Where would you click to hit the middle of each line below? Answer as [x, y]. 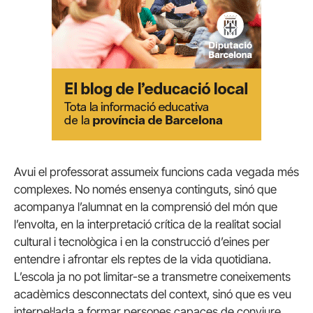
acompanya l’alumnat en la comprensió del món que [146, 207]
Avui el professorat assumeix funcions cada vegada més [156, 172]
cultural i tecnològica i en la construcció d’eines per [142, 242]
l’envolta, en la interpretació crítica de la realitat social [147, 224]
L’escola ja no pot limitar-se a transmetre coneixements [152, 277]
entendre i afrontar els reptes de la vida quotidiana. [143, 259]
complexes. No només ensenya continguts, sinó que [145, 189]
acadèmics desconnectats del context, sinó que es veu [153, 294]
